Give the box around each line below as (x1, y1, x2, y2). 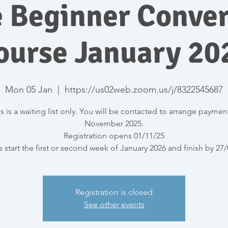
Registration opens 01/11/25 (64, 130, 164, 140)
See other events (83, 199, 145, 209)
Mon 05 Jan (5, 83, 52, 95)
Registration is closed (75, 187, 153, 197)
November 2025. (84, 118, 144, 128)
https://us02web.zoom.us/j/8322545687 (65, 83, 223, 95)
